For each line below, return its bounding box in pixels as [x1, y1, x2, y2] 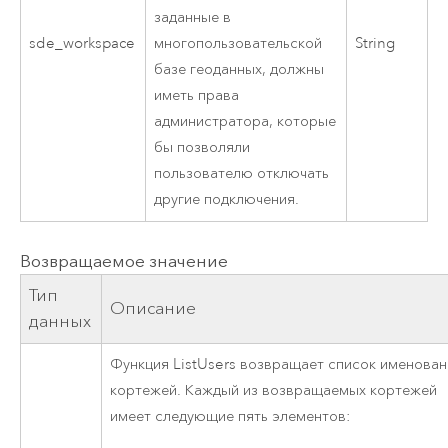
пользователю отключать [154, 164, 330, 184]
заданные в [154, 8, 232, 28]
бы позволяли [154, 138, 251, 158]
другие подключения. [154, 190, 300, 210]
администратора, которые [154, 112, 337, 132]
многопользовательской [154, 34, 323, 54]
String [355, 34, 396, 54]
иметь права [154, 86, 240, 106]
